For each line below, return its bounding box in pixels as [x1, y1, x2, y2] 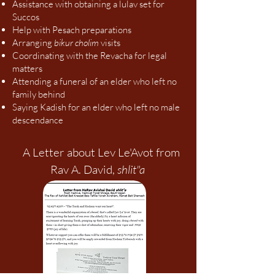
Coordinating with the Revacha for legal [12, 50, 167, 61]
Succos [12, 11, 39, 23]
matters [12, 63, 42, 74]
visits [99, 37, 122, 48]
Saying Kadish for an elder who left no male [12, 101, 180, 113]
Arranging [12, 37, 54, 48]
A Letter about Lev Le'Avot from [23, 145, 180, 160]
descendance [12, 114, 63, 126]
